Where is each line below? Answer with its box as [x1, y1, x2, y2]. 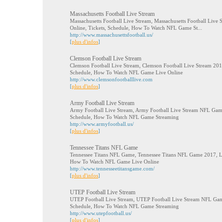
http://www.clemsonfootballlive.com [70, 76, 153, 82]
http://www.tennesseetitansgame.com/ [70, 166, 155, 171]
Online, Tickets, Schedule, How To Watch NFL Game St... [70, 25, 202, 31]
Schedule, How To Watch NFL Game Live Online [70, 69, 183, 75]
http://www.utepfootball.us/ [70, 210, 132, 216]
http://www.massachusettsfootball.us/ [70, 32, 153, 38]
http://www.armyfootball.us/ [70, 121, 134, 127]
